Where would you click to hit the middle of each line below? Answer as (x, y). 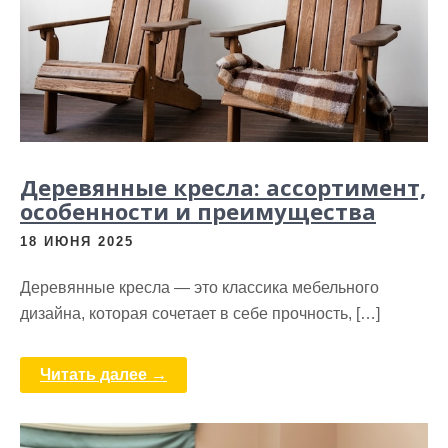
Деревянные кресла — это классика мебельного (199, 288)
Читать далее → (103, 375)
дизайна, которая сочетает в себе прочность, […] (200, 314)
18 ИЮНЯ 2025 (77, 242)
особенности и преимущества (198, 211)
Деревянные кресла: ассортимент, (223, 187)
